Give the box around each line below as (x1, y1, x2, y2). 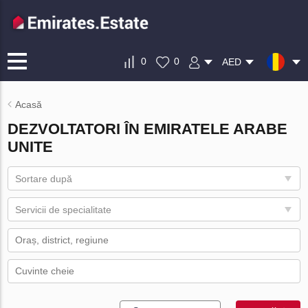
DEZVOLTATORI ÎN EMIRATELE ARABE (8, 120, 288, 137)
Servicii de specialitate (15, 204, 112, 215)
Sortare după (15, 173, 73, 184)
